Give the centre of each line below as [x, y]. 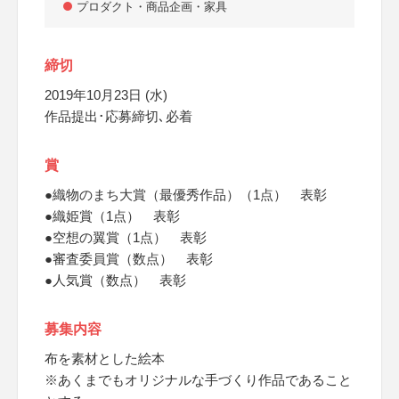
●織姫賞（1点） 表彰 [112, 216]
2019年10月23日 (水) [106, 95]
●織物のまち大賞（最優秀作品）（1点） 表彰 [186, 195]
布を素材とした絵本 [105, 358]
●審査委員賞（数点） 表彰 [129, 259]
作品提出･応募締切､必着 [118, 116]
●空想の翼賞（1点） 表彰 [126, 237]
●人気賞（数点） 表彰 [115, 280]
